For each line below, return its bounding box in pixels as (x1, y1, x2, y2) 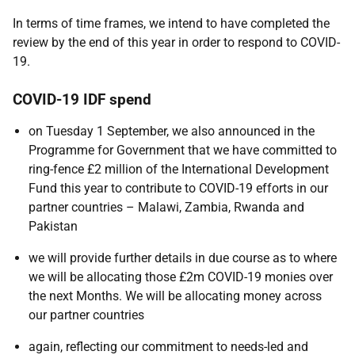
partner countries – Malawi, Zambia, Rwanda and (29, 200, 304, 215)
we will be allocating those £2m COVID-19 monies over (29, 269, 333, 284)
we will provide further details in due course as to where (29, 250, 337, 265)
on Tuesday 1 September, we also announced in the (29, 124, 315, 139)
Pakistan (29, 219, 78, 234)
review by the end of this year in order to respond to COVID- (13, 35, 340, 50)
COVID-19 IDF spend (13, 90, 151, 109)
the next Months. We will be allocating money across (29, 288, 322, 303)
